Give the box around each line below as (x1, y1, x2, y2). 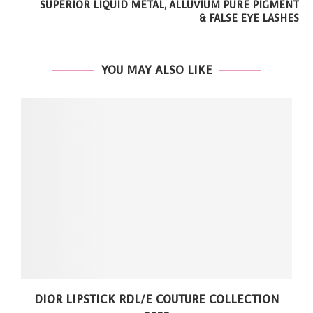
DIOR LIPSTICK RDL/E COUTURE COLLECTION (34, 293, 279, 307)
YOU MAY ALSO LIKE (101, 64, 212, 78)
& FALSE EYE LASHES (199, 13, 299, 24)
